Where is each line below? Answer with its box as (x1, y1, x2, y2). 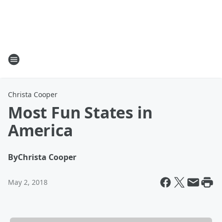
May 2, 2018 (8, 177, 48, 187)
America (8, 119, 73, 141)
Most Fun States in (8, 102, 153, 123)
